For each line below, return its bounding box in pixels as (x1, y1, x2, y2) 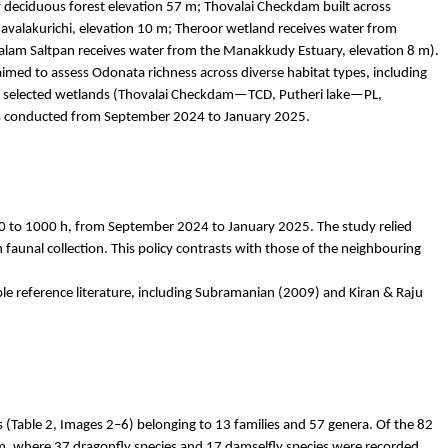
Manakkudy (223, 43, 295, 59)
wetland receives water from (223, 21, 397, 37)
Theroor (175, 21, 223, 37)
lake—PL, (323, 87, 382, 103)
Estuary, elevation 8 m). (295, 43, 439, 59)
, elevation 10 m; (72, 21, 175, 37)
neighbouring (341, 241, 421, 257)
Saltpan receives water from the (27, 43, 223, 59)
